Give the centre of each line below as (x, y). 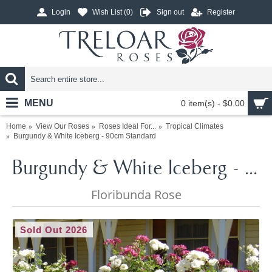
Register (221, 12)
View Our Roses (63, 126)
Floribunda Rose (136, 195)
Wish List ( (109, 12)
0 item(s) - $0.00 (213, 103)
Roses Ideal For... (127, 126)
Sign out (170, 12)
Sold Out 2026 (54, 230)
